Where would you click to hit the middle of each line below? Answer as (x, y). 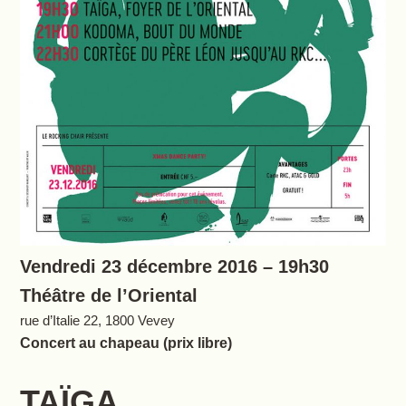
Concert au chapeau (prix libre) (126, 343)
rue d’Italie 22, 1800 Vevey (97, 320)
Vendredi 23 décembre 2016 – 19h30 (174, 266)
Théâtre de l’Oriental (108, 295)
